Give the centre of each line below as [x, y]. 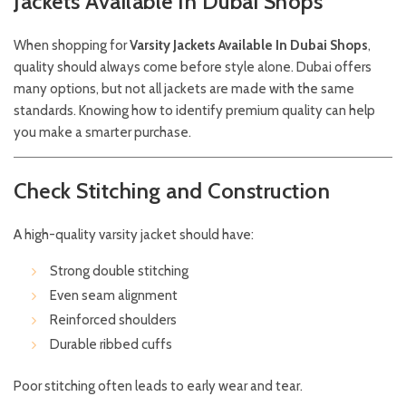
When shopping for [72, 46]
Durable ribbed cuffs [111, 345]
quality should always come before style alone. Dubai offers [193, 68]
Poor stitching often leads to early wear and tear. [158, 387]
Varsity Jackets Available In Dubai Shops [249, 46]
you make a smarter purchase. [102, 133]
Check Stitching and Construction [172, 191]
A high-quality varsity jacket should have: [134, 235]
